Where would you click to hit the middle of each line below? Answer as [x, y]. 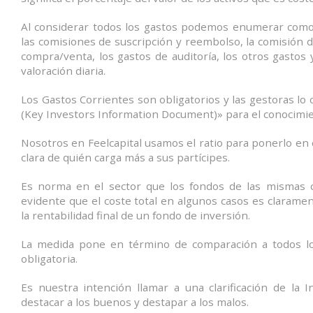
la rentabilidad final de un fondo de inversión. [136, 215]
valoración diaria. [63, 70]
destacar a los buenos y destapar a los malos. [135, 301]
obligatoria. [49, 258]
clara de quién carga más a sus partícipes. [125, 157]
